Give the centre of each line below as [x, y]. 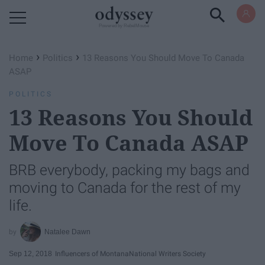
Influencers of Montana [92, 253]
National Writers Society [167, 253]
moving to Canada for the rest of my [125, 188]
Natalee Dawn [68, 232]
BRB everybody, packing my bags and [129, 170]
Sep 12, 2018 [30, 253]
